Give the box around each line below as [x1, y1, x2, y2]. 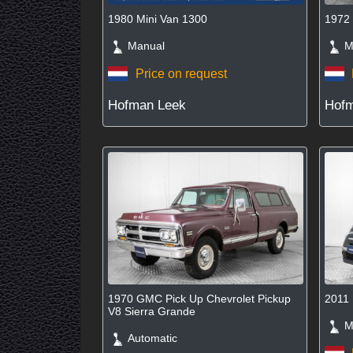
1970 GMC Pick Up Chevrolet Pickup [108, 292, 292, 306]
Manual [118, 39, 165, 53]
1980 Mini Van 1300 [108, 13, 208, 26]
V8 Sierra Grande [108, 305, 196, 318]
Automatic [118, 332, 178, 345]
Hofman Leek [108, 98, 187, 113]
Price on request [135, 66, 227, 80]
